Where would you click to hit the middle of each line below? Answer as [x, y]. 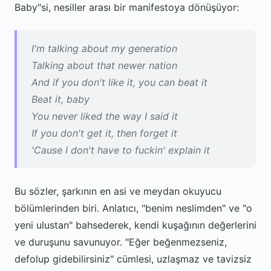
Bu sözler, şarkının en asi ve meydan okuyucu [118, 191]
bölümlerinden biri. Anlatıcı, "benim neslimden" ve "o [133, 208]
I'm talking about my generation [104, 48]
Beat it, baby [60, 99]
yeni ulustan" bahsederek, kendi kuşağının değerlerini [135, 225]
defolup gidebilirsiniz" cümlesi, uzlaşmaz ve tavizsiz [133, 259]
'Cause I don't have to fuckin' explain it [121, 150]
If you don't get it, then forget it [104, 133]
